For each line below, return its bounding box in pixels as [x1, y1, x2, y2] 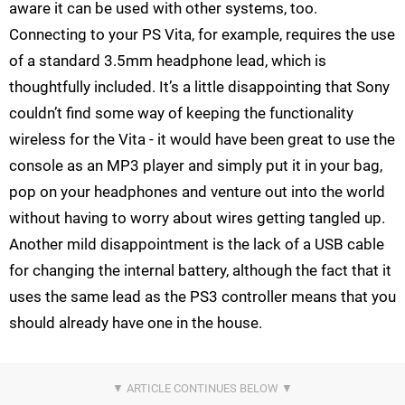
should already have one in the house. [9, 314, 262, 333]
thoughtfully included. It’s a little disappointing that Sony [9, 78, 390, 97]
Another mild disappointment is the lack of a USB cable [9, 235, 384, 254]
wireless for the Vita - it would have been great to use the [9, 130, 395, 149]
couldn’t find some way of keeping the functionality [9, 104, 353, 123]
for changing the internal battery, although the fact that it [9, 261, 391, 280]
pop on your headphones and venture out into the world [9, 183, 385, 202]
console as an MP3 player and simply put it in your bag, [9, 156, 382, 175]
